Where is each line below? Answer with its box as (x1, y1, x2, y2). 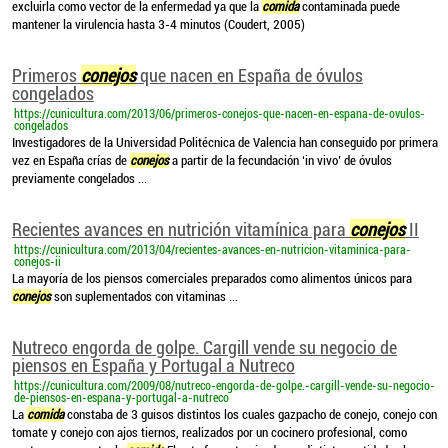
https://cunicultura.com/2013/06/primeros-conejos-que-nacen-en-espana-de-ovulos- (14, 107, 425, 121)
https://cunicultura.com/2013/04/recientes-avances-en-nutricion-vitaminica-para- (14, 243, 411, 257)
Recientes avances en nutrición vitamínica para (12, 219, 350, 240)
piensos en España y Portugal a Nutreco (12, 355, 295, 376)
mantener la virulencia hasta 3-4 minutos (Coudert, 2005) (12, 17, 305, 32)
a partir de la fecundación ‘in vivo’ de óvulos (169, 153, 392, 168)
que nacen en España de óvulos (136, 65, 363, 86)
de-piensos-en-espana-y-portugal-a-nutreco (14, 391, 229, 405)
